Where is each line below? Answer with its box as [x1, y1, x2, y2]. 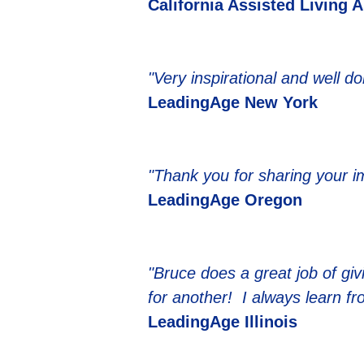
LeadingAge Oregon [148, 191, 302, 209]
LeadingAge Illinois [148, 313, 297, 331]
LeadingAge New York [148, 93, 318, 111]
